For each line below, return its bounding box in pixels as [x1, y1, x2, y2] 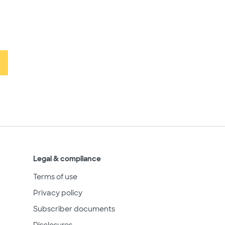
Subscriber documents [33, 204, 115, 213]
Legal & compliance [33, 154, 101, 163]
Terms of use [33, 172, 77, 181]
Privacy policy [33, 188, 82, 197]
